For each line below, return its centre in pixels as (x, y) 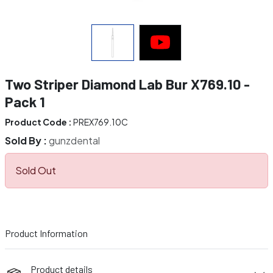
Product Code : (38, 122)
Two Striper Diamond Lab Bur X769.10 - (127, 84)
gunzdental (74, 140)
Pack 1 (25, 102)
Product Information (46, 233)
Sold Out (36, 170)
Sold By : (27, 140)
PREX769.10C (100, 122)
